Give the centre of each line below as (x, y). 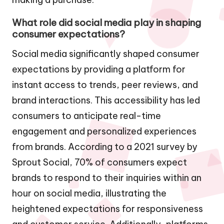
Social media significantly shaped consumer (106, 53)
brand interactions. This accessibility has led (106, 100)
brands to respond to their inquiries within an (107, 177)
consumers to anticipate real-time (86, 115)
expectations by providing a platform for (99, 69)
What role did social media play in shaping (106, 22)
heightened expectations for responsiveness (107, 208)
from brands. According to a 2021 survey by (105, 146)
